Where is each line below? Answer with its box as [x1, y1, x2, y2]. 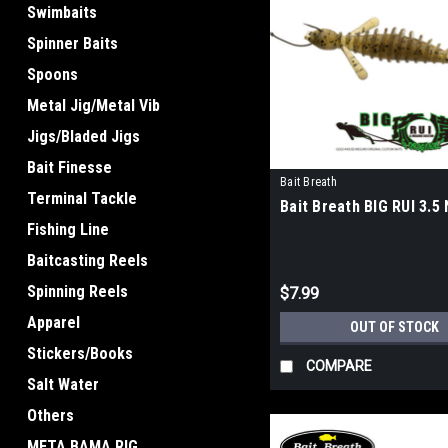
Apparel [27, 313, 80, 332]
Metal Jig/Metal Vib [27, 96, 160, 115]
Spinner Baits [27, 34, 118, 53]
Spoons [27, 65, 78, 84]
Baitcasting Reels [27, 251, 148, 270]
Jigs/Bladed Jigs [27, 127, 140, 146]
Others [27, 406, 74, 425]
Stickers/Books [27, 344, 133, 363]
